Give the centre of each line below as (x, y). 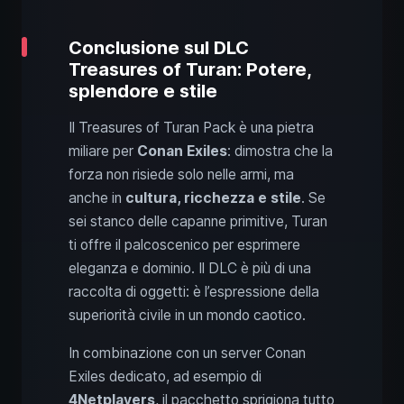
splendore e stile (143, 92)
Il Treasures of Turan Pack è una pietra (191, 128)
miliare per (103, 151)
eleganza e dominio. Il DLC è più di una (190, 269)
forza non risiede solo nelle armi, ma (181, 175)
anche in (97, 198)
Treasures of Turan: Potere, (190, 70)
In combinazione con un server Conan (187, 353)
